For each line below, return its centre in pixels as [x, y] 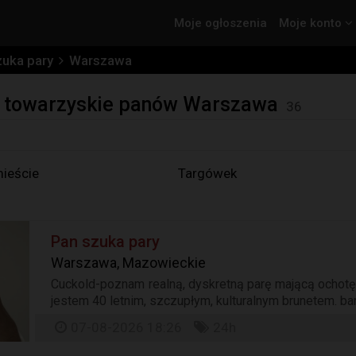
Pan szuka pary [106, 242]
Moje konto [312, 23]
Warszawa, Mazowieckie [129, 263]
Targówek [207, 173]
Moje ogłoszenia [221, 23]
